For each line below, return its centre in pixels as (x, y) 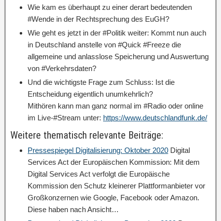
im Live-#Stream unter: (65, 118)
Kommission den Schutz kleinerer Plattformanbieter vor (116, 186)
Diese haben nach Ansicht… (73, 209)
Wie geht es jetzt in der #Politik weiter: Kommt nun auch (117, 33)
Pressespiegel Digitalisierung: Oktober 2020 (98, 150)
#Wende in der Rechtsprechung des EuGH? (98, 19)
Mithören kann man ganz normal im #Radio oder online (115, 106)
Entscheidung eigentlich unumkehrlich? (90, 94)
